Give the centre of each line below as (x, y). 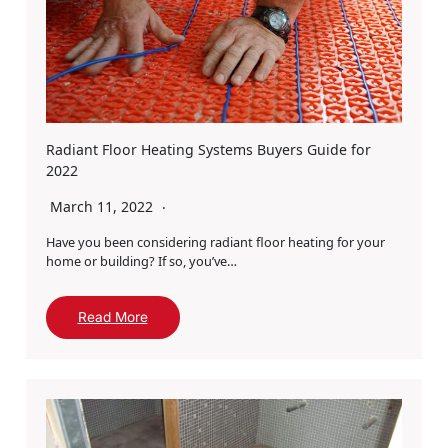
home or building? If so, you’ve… (141, 261)
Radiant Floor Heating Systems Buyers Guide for (208, 150)
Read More (112, 317)
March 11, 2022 (103, 207)
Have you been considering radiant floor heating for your (215, 242)
